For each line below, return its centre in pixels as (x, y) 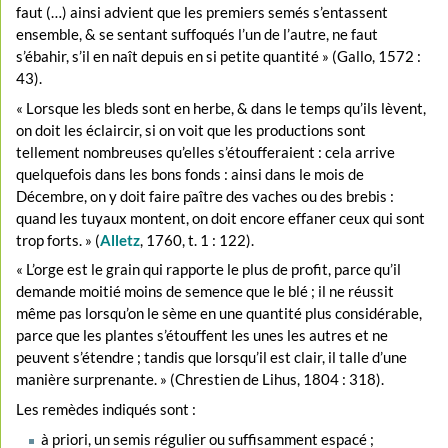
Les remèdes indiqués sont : (106, 408)
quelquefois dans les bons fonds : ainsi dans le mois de (190, 173)
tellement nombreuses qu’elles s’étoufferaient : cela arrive (206, 151)
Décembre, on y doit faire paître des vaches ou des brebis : (205, 195)
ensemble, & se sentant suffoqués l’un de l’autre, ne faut (197, 34)
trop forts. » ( (58, 239)
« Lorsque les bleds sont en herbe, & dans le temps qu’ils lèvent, (221, 107)
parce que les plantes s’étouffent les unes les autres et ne (202, 335)
